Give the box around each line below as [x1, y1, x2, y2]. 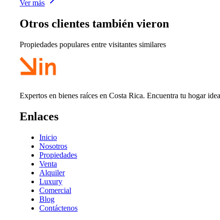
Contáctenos [39, 203, 78, 212]
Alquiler [39, 168, 65, 177]
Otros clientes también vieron [20, 17, 169, 30]
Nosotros [39, 141, 67, 150]
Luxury [39, 177, 62, 186]
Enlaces [20, 110, 58, 123]
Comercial [39, 186, 71, 194]
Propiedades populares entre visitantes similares [20, 40, 166, 49]
